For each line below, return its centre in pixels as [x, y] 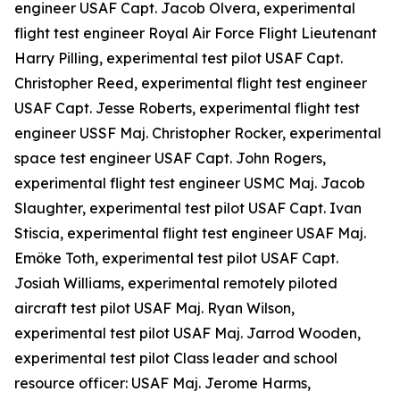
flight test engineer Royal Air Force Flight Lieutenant [196, 33]
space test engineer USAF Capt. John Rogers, [170, 158]
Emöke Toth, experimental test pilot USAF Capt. [176, 258]
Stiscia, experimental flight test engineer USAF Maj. [190, 233]
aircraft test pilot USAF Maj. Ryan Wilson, [154, 308]
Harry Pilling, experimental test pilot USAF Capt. [179, 58]
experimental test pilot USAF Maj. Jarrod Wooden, [187, 333]
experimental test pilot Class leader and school [176, 358]
